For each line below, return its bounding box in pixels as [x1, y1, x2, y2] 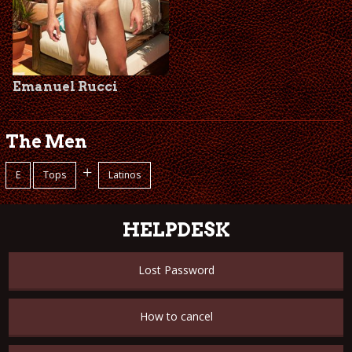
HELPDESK [122, 218, 230, 242]
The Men [5, 131, 87, 152]
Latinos [108, 168, 141, 182]
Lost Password [137, 262, 214, 278]
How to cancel [139, 309, 213, 324]
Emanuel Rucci [13, 79, 119, 95]
